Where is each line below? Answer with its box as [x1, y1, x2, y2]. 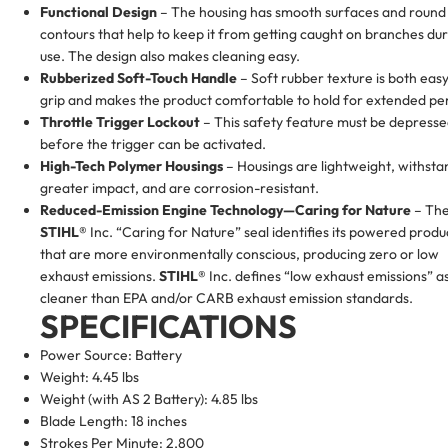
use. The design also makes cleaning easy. [40, 46, 300, 65]
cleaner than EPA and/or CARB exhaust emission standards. [40, 288, 413, 307]
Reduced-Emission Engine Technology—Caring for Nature [40, 200, 411, 219]
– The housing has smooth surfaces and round [157, 2, 446, 21]
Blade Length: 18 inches [40, 411, 187, 430]
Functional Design [40, 2, 157, 21]
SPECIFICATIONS [40, 305, 297, 346]
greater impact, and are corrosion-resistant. [40, 178, 319, 197]
